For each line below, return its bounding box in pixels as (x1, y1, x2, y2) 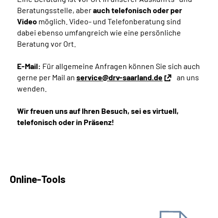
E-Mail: (17, 61, 41, 71)
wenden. (17, 84, 47, 93)
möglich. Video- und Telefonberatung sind (37, 17, 181, 26)
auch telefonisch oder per (93, 5, 182, 15)
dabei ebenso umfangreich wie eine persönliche (17, 28, 181, 37)
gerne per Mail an (17, 73, 76, 82)
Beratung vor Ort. (17, 39, 76, 49)
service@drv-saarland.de (76, 73, 163, 82)
